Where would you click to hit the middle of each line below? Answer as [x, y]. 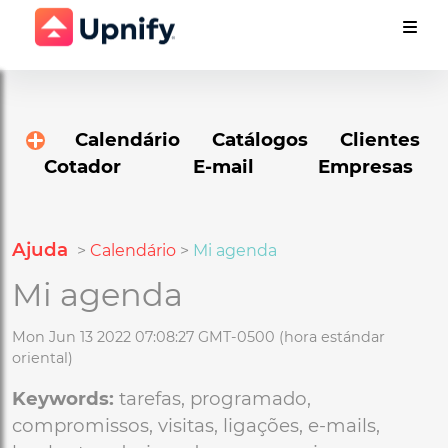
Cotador [83, 166]
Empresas [365, 166]
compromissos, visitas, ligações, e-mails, [196, 425]
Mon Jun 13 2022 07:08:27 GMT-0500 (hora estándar [198, 337]
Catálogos [260, 139]
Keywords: [63, 398]
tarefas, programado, [212, 398]
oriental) [42, 358]
